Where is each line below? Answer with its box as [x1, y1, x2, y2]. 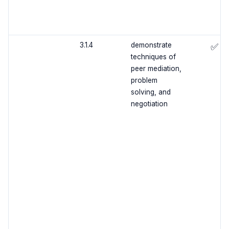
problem [130, 76, 157, 85]
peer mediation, [130, 64, 181, 73]
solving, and [130, 88, 171, 97]
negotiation [130, 100, 168, 108]
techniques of [130, 53, 176, 61]
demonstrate [130, 41, 172, 50]
